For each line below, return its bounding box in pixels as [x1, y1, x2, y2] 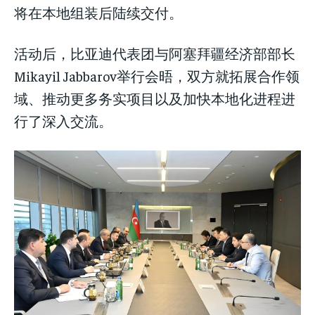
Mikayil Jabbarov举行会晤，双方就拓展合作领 [14, 66, 300, 84]
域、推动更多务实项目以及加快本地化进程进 [14, 89, 295, 107]
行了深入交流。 [14, 111, 112, 129]
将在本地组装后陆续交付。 [14, 3, 183, 21]
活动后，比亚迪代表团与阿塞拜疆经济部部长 [14, 44, 295, 62]
